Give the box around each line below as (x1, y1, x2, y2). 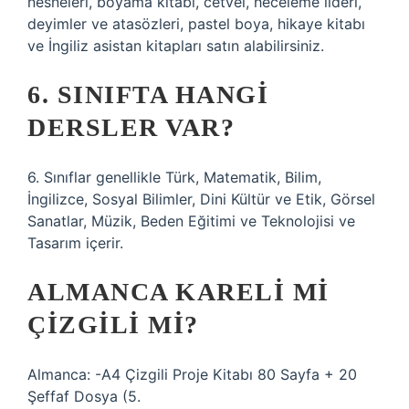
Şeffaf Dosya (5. (27, 387, 141, 405)
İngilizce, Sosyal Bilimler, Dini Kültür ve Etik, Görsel (27, 190, 375, 208)
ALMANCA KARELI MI (27, 278, 330, 306)
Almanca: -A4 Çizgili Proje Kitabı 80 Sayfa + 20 (27, 365, 357, 383)
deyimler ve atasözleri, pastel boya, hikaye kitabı (27, 15, 365, 33)
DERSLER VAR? (27, 113, 235, 142)
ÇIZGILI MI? (27, 310, 199, 339)
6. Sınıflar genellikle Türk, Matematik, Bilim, (27, 168, 321, 186)
